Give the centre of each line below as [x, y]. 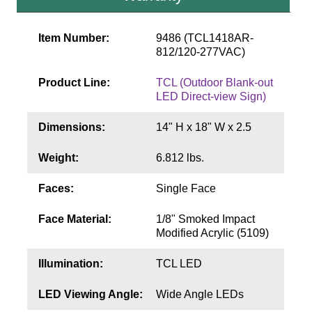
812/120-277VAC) [200, 52]
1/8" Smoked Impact [205, 219]
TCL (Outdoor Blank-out [214, 83]
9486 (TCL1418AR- [204, 38]
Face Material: [75, 219]
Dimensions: [71, 127]
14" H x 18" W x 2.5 [203, 127]
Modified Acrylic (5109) [212, 233]
